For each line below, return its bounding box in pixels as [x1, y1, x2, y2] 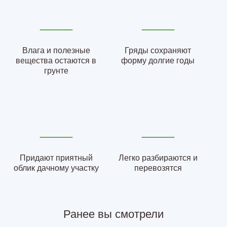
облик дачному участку [13, 164, 99, 173]
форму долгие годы [121, 56, 195, 65]
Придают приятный [19, 154, 93, 163]
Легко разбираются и [118, 154, 198, 163]
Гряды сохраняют [125, 46, 192, 55]
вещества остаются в [16, 56, 97, 65]
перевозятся [134, 164, 182, 173]
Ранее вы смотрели [63, 208, 164, 221]
